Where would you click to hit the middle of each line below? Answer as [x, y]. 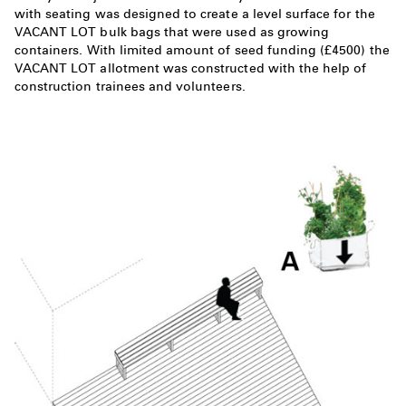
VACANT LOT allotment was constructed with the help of [191, 68]
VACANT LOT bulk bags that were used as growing [172, 32]
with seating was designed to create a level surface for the [195, 14]
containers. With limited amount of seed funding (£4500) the [202, 50]
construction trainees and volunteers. [130, 87]
